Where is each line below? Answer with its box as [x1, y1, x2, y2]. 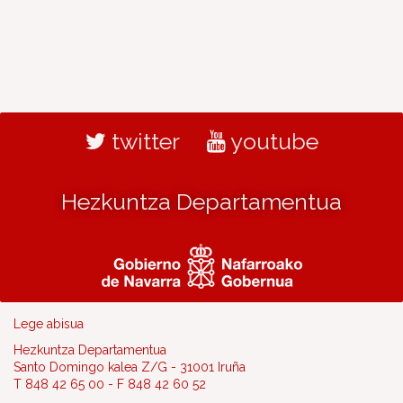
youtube [225, 128, 318, 155]
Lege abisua [13, 317, 84, 331]
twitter [105, 128, 180, 155]
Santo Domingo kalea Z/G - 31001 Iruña [13, 360, 246, 374]
